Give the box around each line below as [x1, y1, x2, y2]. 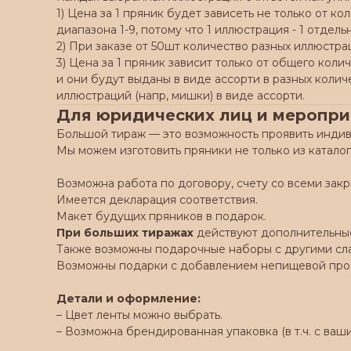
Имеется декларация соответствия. [56, 193, 258, 207]
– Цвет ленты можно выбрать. [56, 308, 223, 322]
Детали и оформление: [56, 291, 201, 306]
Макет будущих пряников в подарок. [56, 209, 266, 223]
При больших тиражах [56, 226, 194, 240]
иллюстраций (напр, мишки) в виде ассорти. [56, 89, 305, 103]
